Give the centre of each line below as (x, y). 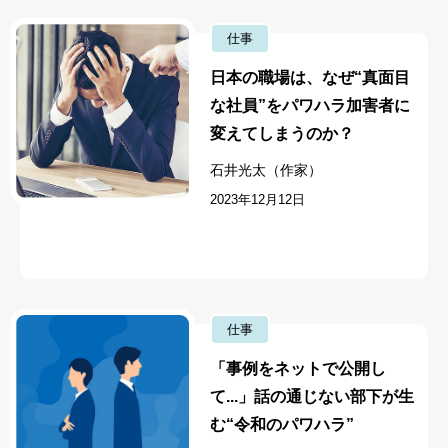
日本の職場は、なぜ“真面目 (310, 78)
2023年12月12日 (258, 200)
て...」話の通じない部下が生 (312, 396)
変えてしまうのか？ (282, 134)
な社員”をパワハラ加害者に (310, 106)
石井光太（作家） (266, 170)
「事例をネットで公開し (298, 368)
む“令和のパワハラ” (282, 424)
